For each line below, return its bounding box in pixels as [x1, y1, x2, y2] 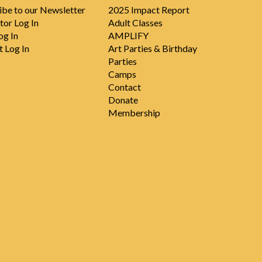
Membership [108, 107, 160, 119]
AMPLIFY [108, 30, 149, 42]
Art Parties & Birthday [108, 43, 197, 54]
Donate [108, 94, 138, 106]
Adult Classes [108, 17, 163, 29]
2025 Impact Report [108, 4, 189, 16]
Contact [108, 81, 141, 93]
